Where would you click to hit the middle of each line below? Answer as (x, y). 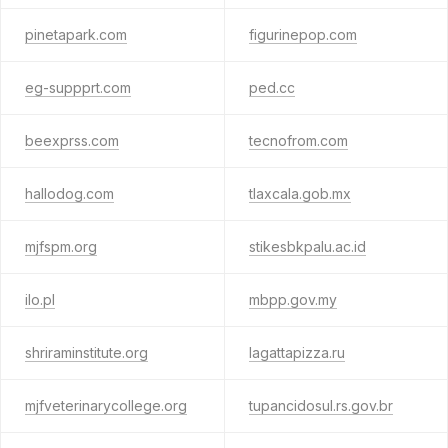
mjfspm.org (61, 246)
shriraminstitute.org (86, 352)
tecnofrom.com (298, 140)
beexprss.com (72, 140)
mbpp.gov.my (292, 299)
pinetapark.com (76, 34)
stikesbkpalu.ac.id (307, 246)
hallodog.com (69, 193)
